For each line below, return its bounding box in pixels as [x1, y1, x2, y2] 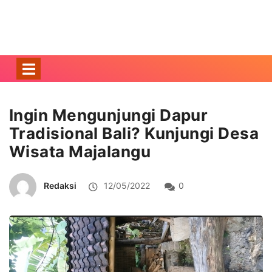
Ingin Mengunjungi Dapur [9, 105, 208, 124]
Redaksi [44, 180, 76, 191]
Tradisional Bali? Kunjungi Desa [9, 123, 259, 143]
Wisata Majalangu [9, 141, 151, 161]
